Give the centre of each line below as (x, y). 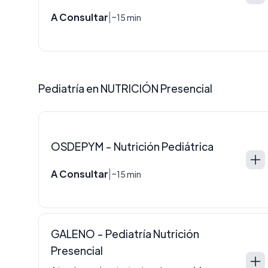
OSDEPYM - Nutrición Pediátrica (132, 146)
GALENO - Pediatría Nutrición (125, 233)
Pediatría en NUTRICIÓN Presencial (125, 88)
